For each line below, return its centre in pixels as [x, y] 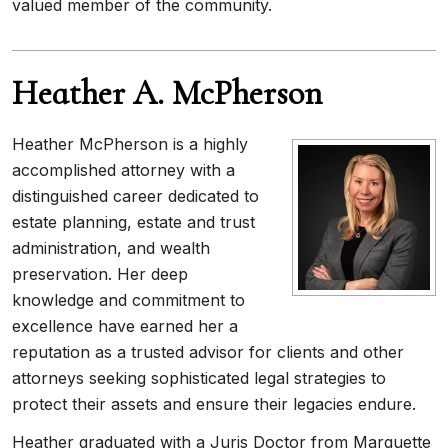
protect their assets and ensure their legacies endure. [214, 404]
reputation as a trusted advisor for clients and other [208, 352]
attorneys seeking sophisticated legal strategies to [199, 378]
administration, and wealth [111, 248]
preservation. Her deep [100, 274]
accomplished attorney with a [123, 170]
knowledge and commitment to [128, 300]
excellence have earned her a [125, 326]
